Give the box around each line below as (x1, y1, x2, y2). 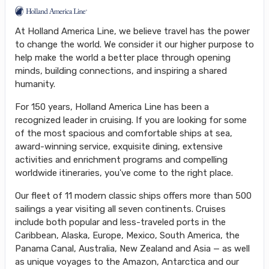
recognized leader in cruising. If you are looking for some (15, 114, 247, 125)
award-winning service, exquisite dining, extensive (15, 141, 223, 152)
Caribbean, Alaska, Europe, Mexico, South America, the (15, 229, 240, 241)
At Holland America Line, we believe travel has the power (15, 25, 250, 37)
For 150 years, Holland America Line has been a (15, 101, 209, 112)
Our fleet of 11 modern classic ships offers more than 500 (15, 190, 252, 201)
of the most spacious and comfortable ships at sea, (15, 127, 232, 139)
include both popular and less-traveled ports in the (15, 216, 226, 228)
